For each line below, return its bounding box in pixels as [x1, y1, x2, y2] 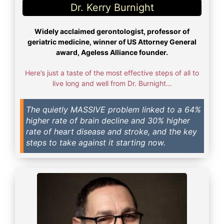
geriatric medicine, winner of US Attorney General [27, 37, 196, 46]
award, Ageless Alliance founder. [56, 47, 168, 56]
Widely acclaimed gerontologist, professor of [34, 26, 189, 35]
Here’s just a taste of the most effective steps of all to [25, 68, 199, 77]
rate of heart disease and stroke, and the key [26, 126, 197, 136]
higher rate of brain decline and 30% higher [26, 115, 190, 125]
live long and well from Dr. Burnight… [52, 78, 172, 87]
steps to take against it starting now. [26, 137, 165, 147]
